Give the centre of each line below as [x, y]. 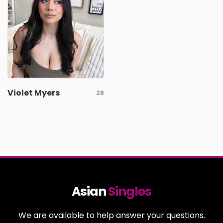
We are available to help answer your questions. [111, 215]
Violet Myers [34, 93]
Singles [130, 191]
